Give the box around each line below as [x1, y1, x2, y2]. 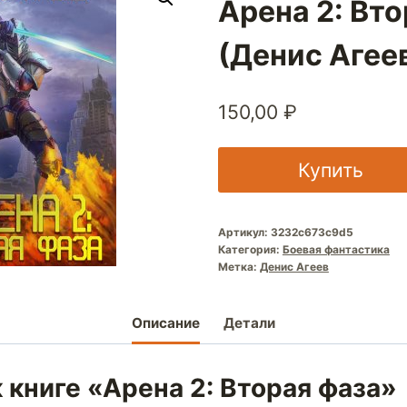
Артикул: [217, 224, 271, 239]
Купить [297, 157, 363, 182]
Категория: [217, 242, 283, 256]
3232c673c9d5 [270, 224, 353, 239]
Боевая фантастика [282, 242, 390, 256]
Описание [132, 314, 201, 333]
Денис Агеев [259, 259, 329, 273]
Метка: [217, 259, 260, 273]
